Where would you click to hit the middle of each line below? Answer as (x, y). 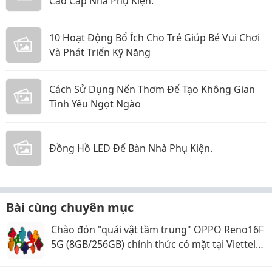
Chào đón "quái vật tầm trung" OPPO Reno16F (157, 229)
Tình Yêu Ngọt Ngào (95, 104)
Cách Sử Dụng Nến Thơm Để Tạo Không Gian (152, 89)
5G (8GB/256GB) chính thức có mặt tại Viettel (153, 244)
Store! (65, 258)
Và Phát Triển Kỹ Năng (100, 52)
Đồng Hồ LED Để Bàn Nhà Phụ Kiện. (131, 148)
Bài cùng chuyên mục (70, 207)
